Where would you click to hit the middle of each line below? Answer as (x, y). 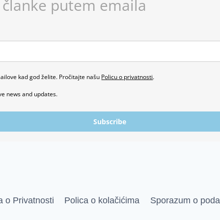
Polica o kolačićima (102, 200)
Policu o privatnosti (127, 77)
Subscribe (110, 122)
